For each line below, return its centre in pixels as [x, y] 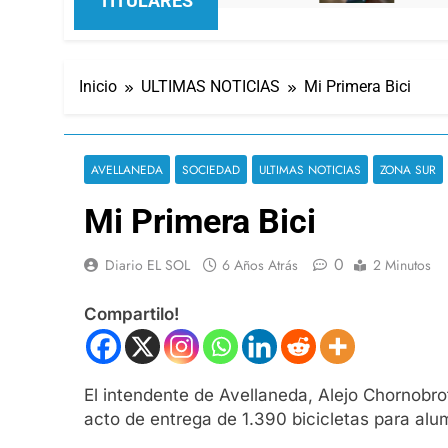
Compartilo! [131, 314]
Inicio [98, 86]
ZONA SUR [408, 169]
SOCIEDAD [211, 169]
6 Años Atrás [260, 264]
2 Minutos [402, 264]
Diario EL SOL [147, 264]
